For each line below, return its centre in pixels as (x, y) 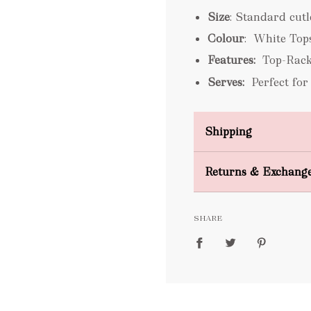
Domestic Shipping (254, 160)
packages (229, 292)
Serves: (229, 82)
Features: (235, 60)
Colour (226, 38)
